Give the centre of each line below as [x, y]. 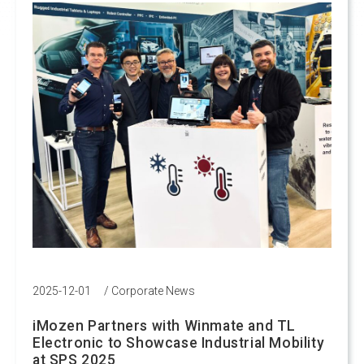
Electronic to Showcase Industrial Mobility [179, 342]
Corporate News [153, 290]
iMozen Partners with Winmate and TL [165, 325]
